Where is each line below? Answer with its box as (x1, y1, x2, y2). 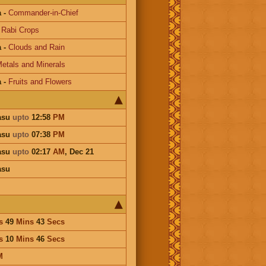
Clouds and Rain (8, 42, 65, 52)
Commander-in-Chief (8, 8, 78, 17)
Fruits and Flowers (8, 77, 72, 86)
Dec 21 (69, 147, 94, 156)
